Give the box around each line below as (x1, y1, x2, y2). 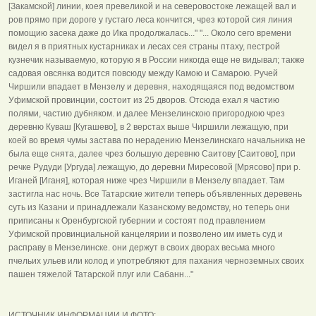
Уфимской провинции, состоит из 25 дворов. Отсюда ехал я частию (8, 95, 279, 105)
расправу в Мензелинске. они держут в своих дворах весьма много (8, 242, 275, 253)
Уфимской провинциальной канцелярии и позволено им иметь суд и (8, 229, 283, 239)
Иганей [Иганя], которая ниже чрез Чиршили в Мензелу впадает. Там (8, 175, 284, 186)
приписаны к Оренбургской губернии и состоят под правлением (8, 215, 265, 226)
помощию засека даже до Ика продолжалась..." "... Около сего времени (8, 28, 291, 38)
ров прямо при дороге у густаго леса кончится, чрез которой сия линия (8, 14, 293, 25)
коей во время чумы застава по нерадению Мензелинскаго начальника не (8, 135, 305, 145)
